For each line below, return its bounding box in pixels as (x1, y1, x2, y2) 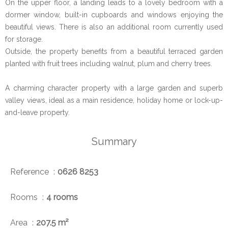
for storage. (5, 35, 43, 44)
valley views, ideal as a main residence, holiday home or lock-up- (5, 96, 223, 105)
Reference (10, 167, 51, 177)
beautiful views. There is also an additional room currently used (5, 23, 223, 32)
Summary (91, 135, 137, 148)
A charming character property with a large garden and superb (5, 84, 223, 93)
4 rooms (46, 192, 78, 203)
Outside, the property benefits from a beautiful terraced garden (5, 47, 223, 56)
